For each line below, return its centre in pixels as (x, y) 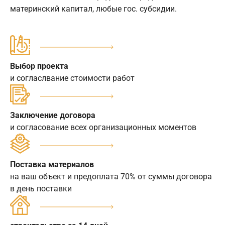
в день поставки (41, 188)
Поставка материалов (52, 164)
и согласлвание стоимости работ (72, 78)
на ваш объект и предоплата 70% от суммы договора (111, 176)
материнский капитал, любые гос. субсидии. (93, 9)
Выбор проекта (39, 66)
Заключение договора (53, 115)
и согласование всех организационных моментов (103, 127)
